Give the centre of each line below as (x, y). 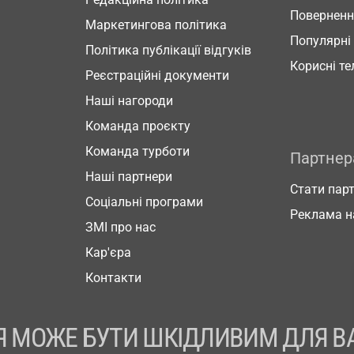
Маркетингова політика (156, 25)
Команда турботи (137, 151)
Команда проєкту (138, 126)
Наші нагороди (129, 101)
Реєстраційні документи (157, 75)
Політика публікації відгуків (168, 50)
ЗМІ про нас (121, 227)
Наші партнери (129, 177)
